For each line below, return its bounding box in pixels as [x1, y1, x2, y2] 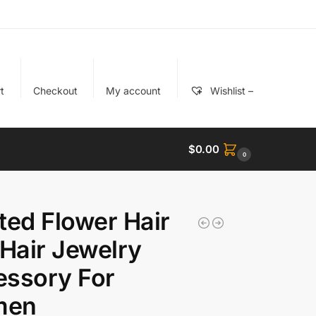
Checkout [32, 84, 78, 97]
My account [106, 84, 162, 97]
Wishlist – [207, 84, 253, 97]
